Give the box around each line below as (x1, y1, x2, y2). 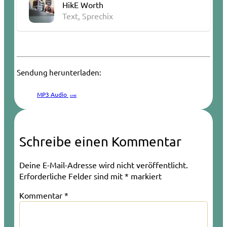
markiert (129, 170, 162, 181)
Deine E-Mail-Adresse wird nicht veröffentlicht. (19, 159, 188, 170)
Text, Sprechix (62, 11, 113, 21)
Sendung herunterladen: (17, 67, 101, 77)
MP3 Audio (37, 90, 68, 98)
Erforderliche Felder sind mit (19, 170, 125, 181)
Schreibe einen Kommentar (19, 133, 181, 149)
